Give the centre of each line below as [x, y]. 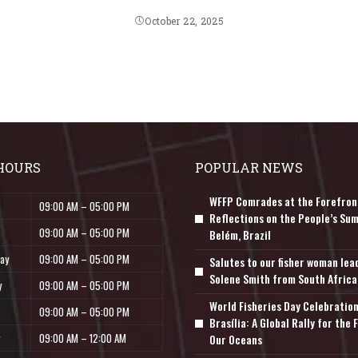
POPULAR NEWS [249, 167]
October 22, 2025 [184, 21]
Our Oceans [236, 339]
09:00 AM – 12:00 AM [83, 338]
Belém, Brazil [240, 235]
